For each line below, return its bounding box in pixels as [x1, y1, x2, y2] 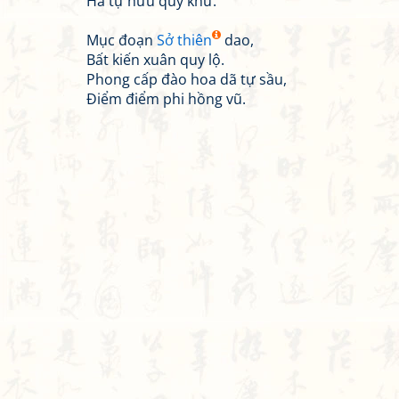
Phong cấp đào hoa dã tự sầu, [86, 69, 287, 89]
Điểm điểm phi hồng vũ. [86, 89, 246, 109]
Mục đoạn [86, 30, 157, 50]
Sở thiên [157, 30, 212, 50]
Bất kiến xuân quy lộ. [86, 50, 224, 69]
